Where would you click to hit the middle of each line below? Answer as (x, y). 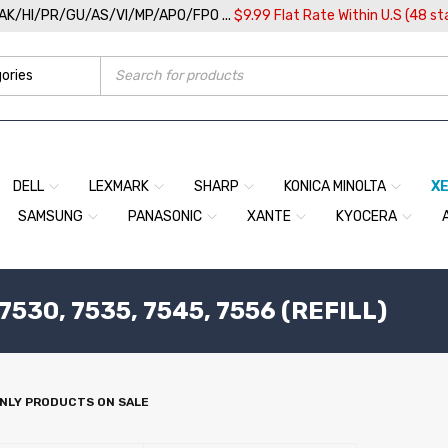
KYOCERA (366, 216)
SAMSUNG (50, 216)
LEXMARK (119, 186)
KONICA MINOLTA (335, 186)
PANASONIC (165, 216)
